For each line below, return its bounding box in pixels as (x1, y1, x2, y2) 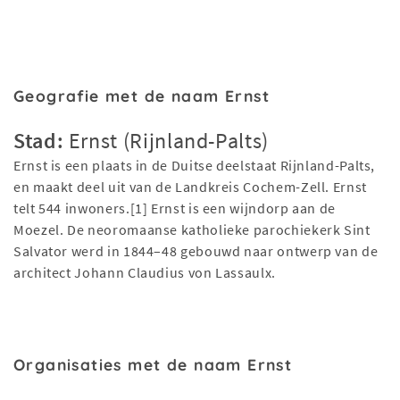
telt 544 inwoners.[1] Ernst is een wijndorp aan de (13, 199, 337, 218)
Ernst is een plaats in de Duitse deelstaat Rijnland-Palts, (13, 156, 376, 175)
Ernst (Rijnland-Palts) (63, 127, 269, 155)
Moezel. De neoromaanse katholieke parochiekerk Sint (13, 221, 371, 239)
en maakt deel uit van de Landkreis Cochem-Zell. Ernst (13, 178, 367, 196)
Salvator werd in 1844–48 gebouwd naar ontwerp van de (13, 242, 379, 261)
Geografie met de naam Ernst (13, 86, 271, 106)
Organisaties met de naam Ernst (13, 354, 293, 375)
